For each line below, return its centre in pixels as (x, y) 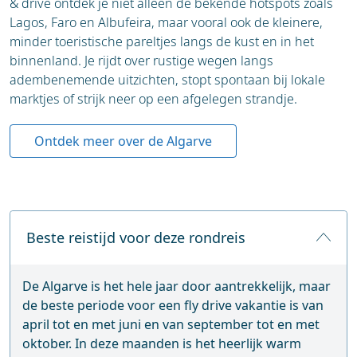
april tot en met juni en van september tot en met (171, 324)
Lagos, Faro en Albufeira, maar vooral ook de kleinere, (166, 22)
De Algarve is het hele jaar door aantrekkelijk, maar (177, 286)
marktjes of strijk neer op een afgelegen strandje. (153, 98)
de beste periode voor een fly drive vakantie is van (173, 305)
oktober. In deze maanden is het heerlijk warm (162, 343)
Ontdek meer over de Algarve (123, 141)
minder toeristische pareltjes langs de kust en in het (162, 41)
